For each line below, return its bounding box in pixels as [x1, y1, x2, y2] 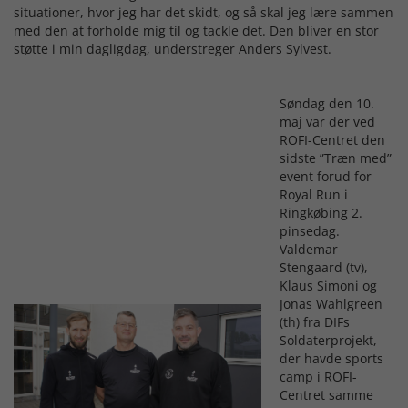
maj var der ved [280, 113, 375, 131]
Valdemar [280, 240, 338, 259]
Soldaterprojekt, [280, 331, 377, 350]
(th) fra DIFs [280, 313, 350, 331]
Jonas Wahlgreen [280, 295, 382, 313]
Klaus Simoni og [280, 277, 377, 295]
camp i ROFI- [280, 368, 357, 386]
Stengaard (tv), [280, 259, 368, 277]
